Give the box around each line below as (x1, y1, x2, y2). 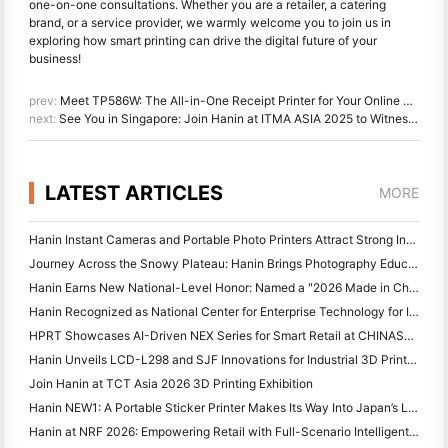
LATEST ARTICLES (45, 181, 223, 206)
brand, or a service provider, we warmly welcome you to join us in (29, 15, 391, 31)
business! (29, 51, 81, 67)
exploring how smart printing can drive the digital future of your (29, 33, 377, 49)
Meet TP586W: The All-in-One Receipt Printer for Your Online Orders (60, 93, 403, 109)
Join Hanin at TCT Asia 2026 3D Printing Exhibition (29, 376, 313, 392)
